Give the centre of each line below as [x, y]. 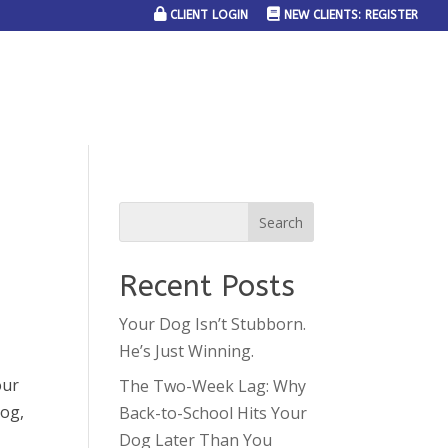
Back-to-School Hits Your [213, 413]
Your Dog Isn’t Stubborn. [213, 324]
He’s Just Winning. [187, 351]
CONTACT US [370, 88]
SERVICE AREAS [81, 88]
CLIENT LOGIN [209, 15]
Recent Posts [207, 286]
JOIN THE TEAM [221, 88]
